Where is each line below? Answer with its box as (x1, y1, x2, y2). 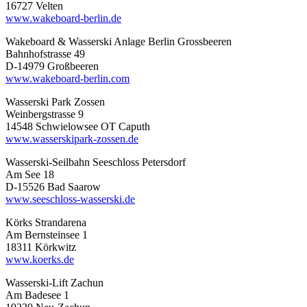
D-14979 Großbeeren (5, 60, 99, 72)
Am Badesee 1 (5, 288, 69, 301)
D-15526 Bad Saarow (5, 180, 101, 193)
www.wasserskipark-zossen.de (5, 132, 138, 145)
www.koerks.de (5, 253, 74, 265)
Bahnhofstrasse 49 (5, 47, 85, 60)
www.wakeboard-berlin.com (5, 72, 130, 84)
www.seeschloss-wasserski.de (5, 193, 135, 205)
